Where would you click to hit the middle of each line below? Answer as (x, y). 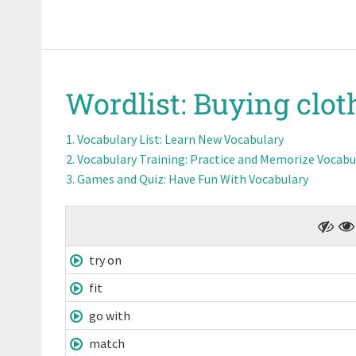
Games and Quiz (120, 179)
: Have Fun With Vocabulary (236, 179)
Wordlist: (129, 103)
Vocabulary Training (131, 159)
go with (108, 315)
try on (104, 260)
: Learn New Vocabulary (222, 139)
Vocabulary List (118, 139)
